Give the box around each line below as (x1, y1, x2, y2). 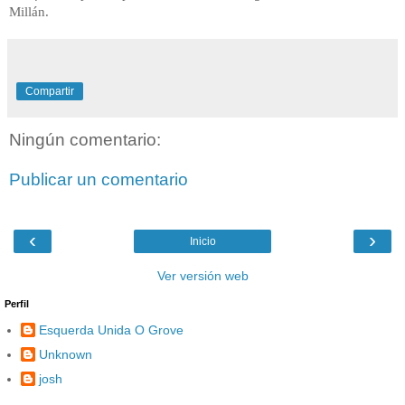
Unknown (39, 346, 92, 362)
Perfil (5, 298, 29, 309)
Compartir (25, 84, 74, 98)
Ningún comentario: (9, 130, 161, 150)
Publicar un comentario (9, 169, 188, 189)
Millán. (9, 4, 49, 19)
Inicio (189, 235, 216, 248)
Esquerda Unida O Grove (39, 322, 184, 337)
